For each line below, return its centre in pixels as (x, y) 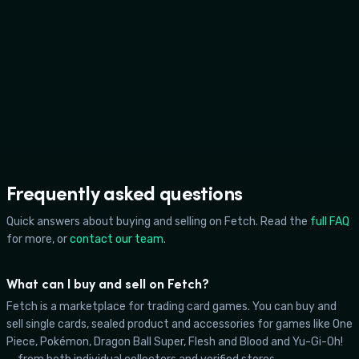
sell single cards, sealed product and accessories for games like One (179, 324)
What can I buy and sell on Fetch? (108, 283)
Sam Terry (101, 75)
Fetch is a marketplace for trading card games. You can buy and (171, 306)
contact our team (117, 239)
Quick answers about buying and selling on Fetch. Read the (157, 221)
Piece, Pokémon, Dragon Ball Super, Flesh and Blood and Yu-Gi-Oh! (175, 341)
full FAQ (330, 221)
